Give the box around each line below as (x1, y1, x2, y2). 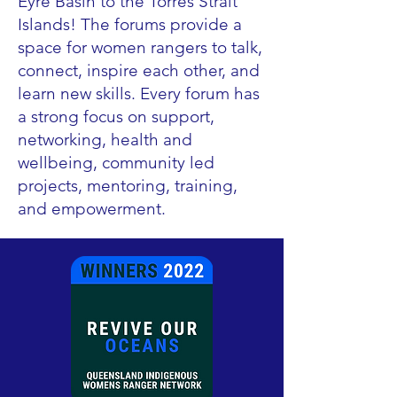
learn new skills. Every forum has (18, 83, 260, 104)
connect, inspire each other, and (18, 60, 260, 81)
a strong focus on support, (18, 106, 214, 127)
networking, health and (18, 129, 192, 150)
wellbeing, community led (18, 152, 214, 173)
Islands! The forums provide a (18, 14, 242, 35)
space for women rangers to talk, (18, 37, 262, 58)
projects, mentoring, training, (18, 175, 237, 196)
